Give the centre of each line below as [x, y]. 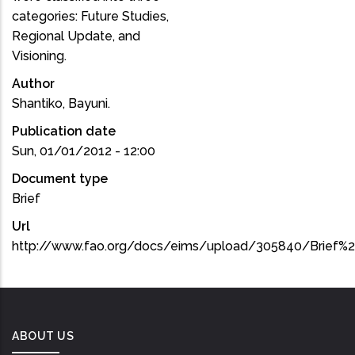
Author [33, 84]
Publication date [64, 131]
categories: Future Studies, [90, 16]
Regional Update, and [76, 36]
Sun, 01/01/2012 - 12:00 [84, 151]
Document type [60, 179]
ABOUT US [43, 336]
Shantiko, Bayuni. [61, 103]
